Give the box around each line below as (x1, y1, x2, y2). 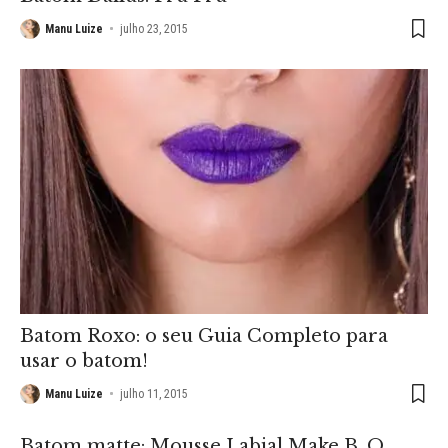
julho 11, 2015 (120, 386, 189, 401)
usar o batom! (20, 349, 148, 372)
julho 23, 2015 (120, 21, 189, 36)
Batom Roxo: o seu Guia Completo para (20, 324, 388, 347)
